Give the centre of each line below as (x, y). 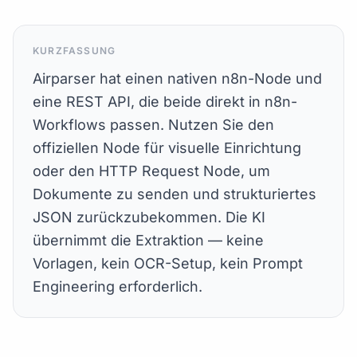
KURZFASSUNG (75, 51)
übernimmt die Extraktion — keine (148, 241)
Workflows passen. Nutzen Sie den (153, 125)
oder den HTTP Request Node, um (151, 171)
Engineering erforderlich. (118, 287)
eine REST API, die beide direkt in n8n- (165, 102)
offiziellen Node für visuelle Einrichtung (167, 148)
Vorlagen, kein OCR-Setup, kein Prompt (168, 264)
